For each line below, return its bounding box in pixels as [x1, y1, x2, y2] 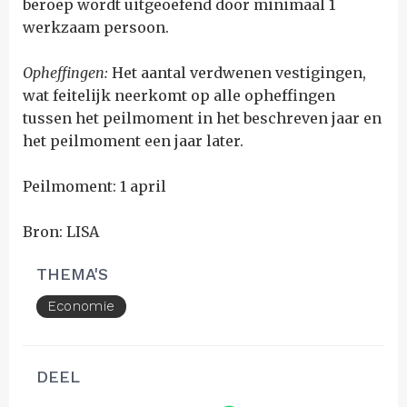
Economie [47, 298, 115, 314]
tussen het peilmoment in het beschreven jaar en [23, 109, 382, 127]
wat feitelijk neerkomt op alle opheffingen [23, 86, 335, 104]
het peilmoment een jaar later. [23, 132, 243, 150]
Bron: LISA [23, 223, 99, 241]
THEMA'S [36, 264, 108, 283]
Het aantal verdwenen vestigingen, [108, 64, 366, 82]
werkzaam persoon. [23, 18, 173, 36]
